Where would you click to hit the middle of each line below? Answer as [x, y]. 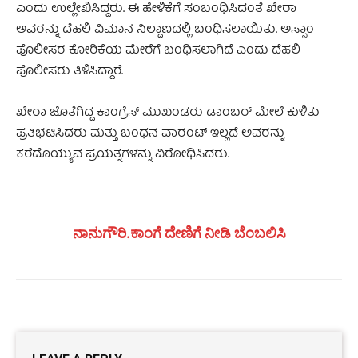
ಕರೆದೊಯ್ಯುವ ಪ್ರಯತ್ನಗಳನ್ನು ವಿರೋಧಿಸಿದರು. [123, 155]
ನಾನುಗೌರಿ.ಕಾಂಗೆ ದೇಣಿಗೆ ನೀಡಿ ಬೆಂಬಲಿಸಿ [179, 233]
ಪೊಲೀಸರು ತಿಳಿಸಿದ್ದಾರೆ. [70, 72]
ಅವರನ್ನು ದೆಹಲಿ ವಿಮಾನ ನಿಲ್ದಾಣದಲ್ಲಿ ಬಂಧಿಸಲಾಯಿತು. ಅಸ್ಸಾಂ [165, 30]
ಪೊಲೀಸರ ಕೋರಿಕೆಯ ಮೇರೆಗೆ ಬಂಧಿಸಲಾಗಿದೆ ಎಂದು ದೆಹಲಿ [158, 51]
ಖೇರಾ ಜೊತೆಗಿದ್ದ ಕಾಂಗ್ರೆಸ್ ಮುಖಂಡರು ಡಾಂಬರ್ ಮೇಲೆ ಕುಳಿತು [168, 113]
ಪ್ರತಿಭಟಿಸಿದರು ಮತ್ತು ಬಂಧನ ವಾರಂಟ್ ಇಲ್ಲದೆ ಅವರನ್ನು [150, 134]
